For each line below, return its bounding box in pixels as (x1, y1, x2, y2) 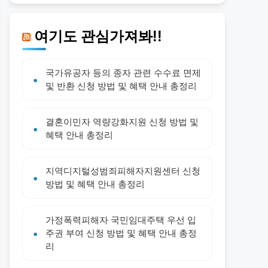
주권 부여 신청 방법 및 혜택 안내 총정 (45, 227, 197, 239)
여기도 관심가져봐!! (34, 27, 162, 45)
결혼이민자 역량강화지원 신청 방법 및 (45, 116, 199, 127)
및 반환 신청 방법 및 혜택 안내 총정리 (45, 80, 197, 92)
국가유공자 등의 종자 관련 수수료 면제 (45, 67, 201, 78)
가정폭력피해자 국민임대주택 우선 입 (45, 214, 196, 226)
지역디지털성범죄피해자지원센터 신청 (45, 165, 200, 176)
